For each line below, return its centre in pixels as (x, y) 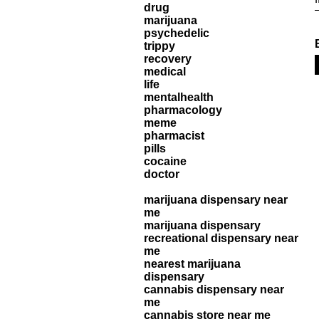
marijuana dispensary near (216, 200)
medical (165, 72)
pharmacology (183, 110)
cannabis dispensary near (214, 289)
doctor (162, 174)
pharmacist (174, 136)
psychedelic (177, 33)
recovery (168, 59)
